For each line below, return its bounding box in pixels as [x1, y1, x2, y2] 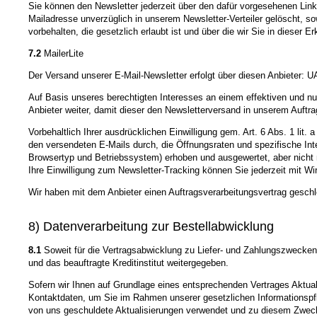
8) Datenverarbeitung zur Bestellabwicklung [28, 219, 274, 234]
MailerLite [41, 48, 83, 59]
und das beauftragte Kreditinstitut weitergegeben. [28, 257, 229, 268]
